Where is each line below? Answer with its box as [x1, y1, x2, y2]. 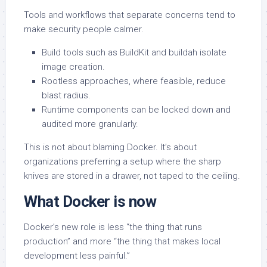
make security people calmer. [24, 24, 144, 35]
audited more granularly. [42, 119, 138, 130]
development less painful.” [24, 250, 130, 262]
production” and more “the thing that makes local [24, 236, 221, 247]
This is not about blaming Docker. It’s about [24, 142, 197, 153]
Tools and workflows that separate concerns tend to [24, 10, 235, 21]
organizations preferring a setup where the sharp [24, 156, 221, 167]
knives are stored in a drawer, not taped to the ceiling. [24, 170, 240, 182]
